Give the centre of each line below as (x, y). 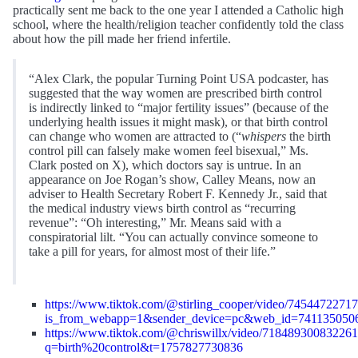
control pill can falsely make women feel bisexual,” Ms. (169, 151)
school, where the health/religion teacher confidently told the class (178, 25)
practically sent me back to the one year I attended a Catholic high (178, 10)
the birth (308, 137)
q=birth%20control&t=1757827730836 (144, 348)
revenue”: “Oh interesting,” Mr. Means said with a (155, 223)
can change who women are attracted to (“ (135, 137)
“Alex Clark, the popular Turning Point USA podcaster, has (179, 79)
